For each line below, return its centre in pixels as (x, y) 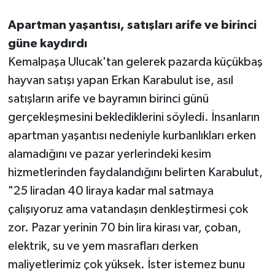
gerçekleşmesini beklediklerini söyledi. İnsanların (134, 118)
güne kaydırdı (47, 44)
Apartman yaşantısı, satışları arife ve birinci (132, 25)
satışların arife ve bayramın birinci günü (108, 99)
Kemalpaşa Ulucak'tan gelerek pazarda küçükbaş (135, 62)
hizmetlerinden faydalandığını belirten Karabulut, (135, 173)
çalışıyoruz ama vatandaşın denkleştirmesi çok (128, 210)
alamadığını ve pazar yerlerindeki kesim (109, 154)
